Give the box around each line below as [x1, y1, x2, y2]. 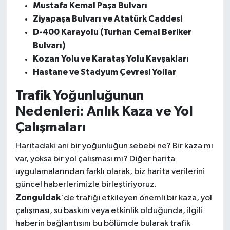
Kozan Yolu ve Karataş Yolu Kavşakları [32, 54, 189, 63]
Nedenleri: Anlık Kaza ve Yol [15, 104, 193, 118]
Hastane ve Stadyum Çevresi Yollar [32, 67, 176, 76]
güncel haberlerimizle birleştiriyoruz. [15, 180, 157, 189]
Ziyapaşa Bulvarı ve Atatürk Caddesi [32, 14, 182, 23]
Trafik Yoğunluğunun [15, 88, 144, 102]
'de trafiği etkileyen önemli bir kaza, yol [60, 194, 212, 203]
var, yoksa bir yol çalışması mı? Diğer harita [15, 155, 175, 164]
